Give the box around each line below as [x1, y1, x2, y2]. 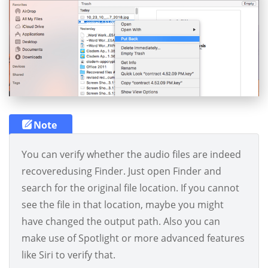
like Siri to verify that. [22, 248, 115, 262]
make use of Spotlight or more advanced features [22, 232, 245, 245]
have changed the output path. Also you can [22, 215, 220, 229]
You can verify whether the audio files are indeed [22, 148, 241, 162]
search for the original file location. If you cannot [22, 181, 239, 195]
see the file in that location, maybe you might [22, 198, 224, 212]
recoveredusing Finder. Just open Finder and [22, 165, 221, 178]
